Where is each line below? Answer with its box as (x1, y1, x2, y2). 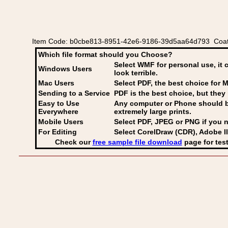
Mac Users (38, 79, 74, 87)
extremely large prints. (114, 107, 191, 116)
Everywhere (38, 107, 78, 116)
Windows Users (38, 65, 92, 73)
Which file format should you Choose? (38, 50, 173, 59)
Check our (54, 138, 93, 146)
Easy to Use (38, 99, 79, 107)
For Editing (38, 128, 77, 136)
